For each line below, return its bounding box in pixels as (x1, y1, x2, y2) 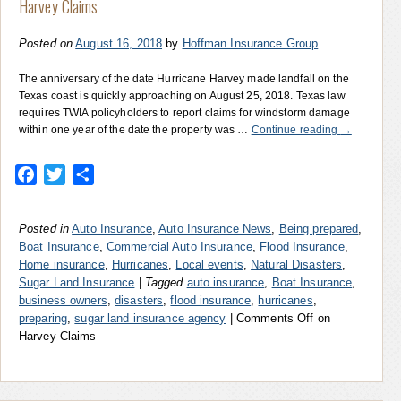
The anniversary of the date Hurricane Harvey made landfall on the (19, 72, 349, 85)
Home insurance (19, 257, 105, 271)
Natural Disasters (251, 257, 343, 271)
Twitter (65, 166, 108, 182)
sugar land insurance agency (74, 311, 226, 325)
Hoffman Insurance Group (182, 36, 319, 50)
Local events (175, 257, 243, 271)
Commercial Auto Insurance (106, 239, 252, 253)
